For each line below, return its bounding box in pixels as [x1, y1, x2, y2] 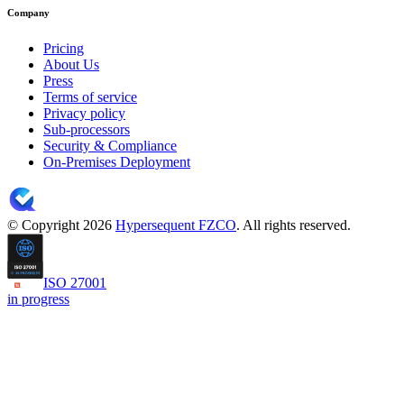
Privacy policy [43, 105, 125, 121]
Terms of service [43, 88, 137, 105]
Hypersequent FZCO [115, 216, 236, 233]
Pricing [43, 40, 84, 56]
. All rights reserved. [236, 216, 351, 233]
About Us [43, 56, 99, 72]
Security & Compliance [43, 137, 177, 153]
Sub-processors [43, 121, 130, 137]
